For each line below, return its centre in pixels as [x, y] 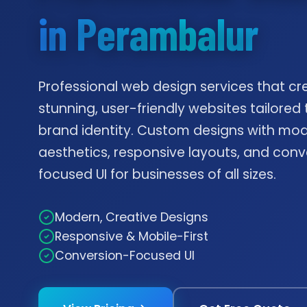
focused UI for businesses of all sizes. [157, 174]
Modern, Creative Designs [132, 217]
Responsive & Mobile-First [132, 236]
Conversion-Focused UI [125, 255]
